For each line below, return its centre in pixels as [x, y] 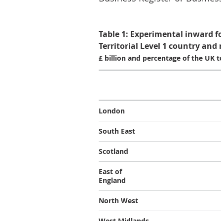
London [112, 111]
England [112, 180]
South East [117, 131]
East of [110, 171]
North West [118, 201]
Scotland [113, 151]
